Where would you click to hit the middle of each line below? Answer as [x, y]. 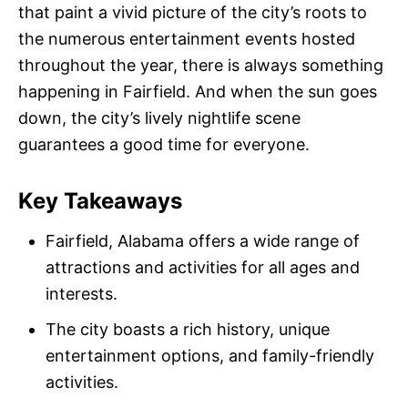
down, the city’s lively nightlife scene [159, 118]
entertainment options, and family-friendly [210, 356]
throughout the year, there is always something [201, 65]
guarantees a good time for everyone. [164, 144]
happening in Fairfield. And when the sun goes [198, 92]
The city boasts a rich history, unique [188, 329]
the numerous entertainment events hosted [187, 39]
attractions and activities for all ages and [203, 267]
